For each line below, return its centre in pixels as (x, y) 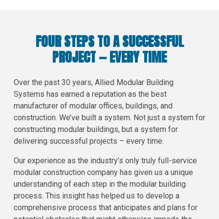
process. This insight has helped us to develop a (97, 196)
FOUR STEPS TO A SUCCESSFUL (109, 41)
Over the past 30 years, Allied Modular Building (94, 82)
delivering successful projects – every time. (89, 141)
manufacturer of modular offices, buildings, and (93, 106)
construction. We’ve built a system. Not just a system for (109, 117)
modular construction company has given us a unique (103, 172)
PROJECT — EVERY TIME (109, 57)
